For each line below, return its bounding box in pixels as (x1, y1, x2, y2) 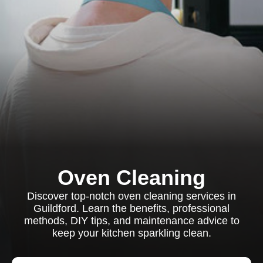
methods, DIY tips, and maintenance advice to (23, 215, 240, 227)
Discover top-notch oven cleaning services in (27, 190, 236, 202)
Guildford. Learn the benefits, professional (33, 203, 230, 214)
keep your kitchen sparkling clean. (52, 227, 211, 239)
